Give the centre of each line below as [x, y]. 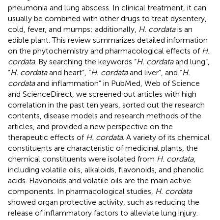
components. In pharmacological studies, [82, 191]
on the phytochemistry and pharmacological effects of [105, 51]
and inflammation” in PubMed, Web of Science [117, 83]
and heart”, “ [69, 72]
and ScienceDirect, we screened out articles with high [102, 94]
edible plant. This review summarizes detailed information [108, 40]
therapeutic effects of [47, 137]
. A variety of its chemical [166, 137]
